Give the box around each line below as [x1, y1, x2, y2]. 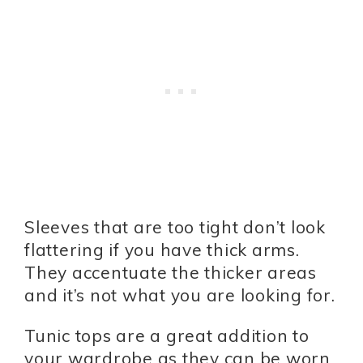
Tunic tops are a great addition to [24, 325, 310, 347]
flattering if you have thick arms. [24, 239, 300, 261]
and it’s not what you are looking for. [24, 284, 335, 306]
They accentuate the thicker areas [24, 262, 317, 284]
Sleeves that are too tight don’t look [24, 216, 326, 238]
